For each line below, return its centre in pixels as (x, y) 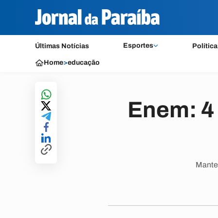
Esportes (138, 45)
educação (84, 63)
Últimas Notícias (62, 46)
